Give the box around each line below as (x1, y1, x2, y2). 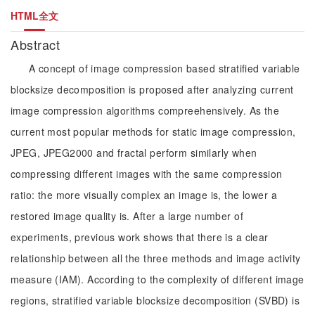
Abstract (11, 35, 64, 53)
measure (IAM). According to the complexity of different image (11, 272, 304, 286)
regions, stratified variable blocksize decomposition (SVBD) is (11, 293, 300, 307)
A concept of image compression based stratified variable (29, 61, 300, 75)
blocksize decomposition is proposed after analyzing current (11, 82, 294, 96)
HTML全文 (11, 8, 58, 22)
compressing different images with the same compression (11, 167, 283, 181)
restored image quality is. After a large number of (11, 209, 244, 223)
